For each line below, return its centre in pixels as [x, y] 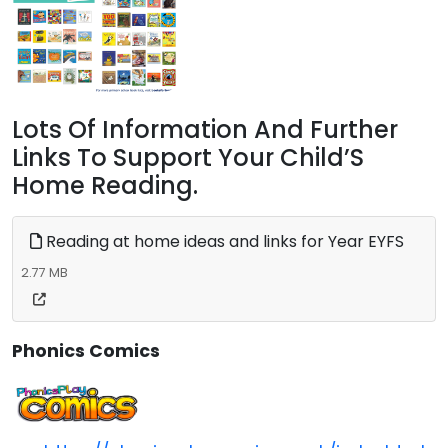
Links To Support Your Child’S [188, 157]
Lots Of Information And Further [205, 129]
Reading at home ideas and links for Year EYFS [223, 241]
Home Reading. [105, 185]
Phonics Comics [86, 350]
